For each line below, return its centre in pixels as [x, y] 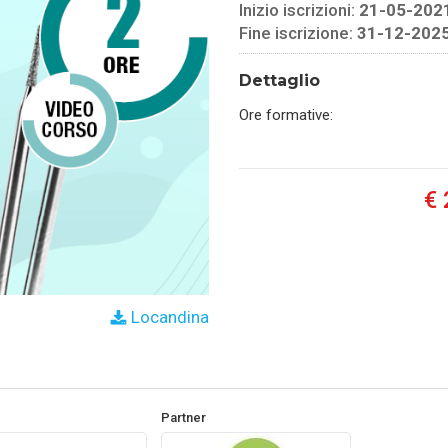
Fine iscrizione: [298, 33]
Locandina [168, 317]
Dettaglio [279, 80]
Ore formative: [286, 115]
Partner [183, 417]
